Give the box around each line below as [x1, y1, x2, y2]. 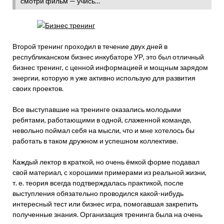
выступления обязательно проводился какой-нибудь [12, 189, 183, 197]
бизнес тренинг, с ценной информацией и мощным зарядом [12, 63, 208, 71]
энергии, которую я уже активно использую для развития [12, 73, 195, 82]
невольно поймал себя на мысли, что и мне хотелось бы [12, 126, 194, 134]
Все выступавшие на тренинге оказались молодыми [12, 105, 181, 113]
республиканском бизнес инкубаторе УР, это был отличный [12, 52, 204, 61]
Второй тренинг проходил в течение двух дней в [12, 42, 167, 50]
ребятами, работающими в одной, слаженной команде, [12, 115, 191, 124]
